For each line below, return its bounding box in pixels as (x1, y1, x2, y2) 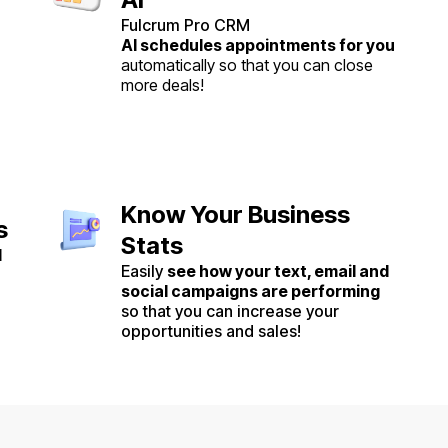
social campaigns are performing (121, 280, 380, 301)
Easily (121, 260, 167, 281)
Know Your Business (121, 199, 350, 229)
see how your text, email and (167, 260, 389, 281)
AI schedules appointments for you (121, 34, 395, 55)
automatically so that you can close (121, 54, 373, 75)
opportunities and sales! (121, 320, 301, 341)
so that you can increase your (121, 300, 339, 321)
